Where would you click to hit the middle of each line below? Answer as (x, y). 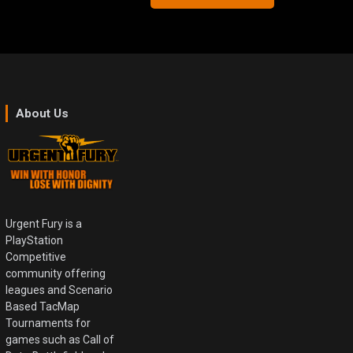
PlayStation (35, 241)
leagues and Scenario (59, 290)
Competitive (36, 257)
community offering (56, 274)
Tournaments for (48, 323)
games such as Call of (60, 340)
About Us (43, 113)
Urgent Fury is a (44, 224)
